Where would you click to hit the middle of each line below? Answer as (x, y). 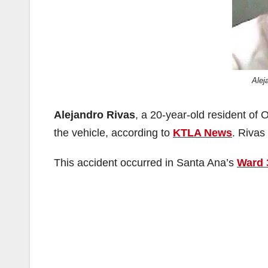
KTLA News (202, 133)
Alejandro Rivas (95, 115)
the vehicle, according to (113, 133)
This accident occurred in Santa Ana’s (145, 163)
